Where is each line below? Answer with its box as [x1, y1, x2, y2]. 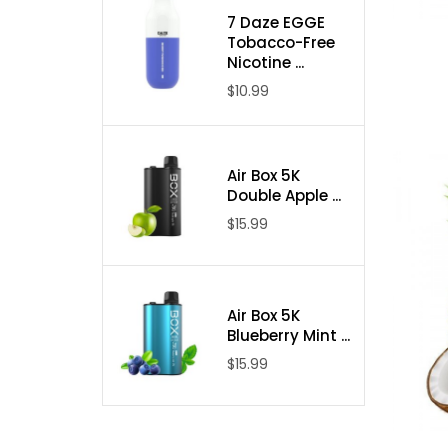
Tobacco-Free [226, 32, 335, 54]
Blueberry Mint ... [226, 325, 350, 347]
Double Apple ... [226, 185, 341, 207]
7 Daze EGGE [226, 12, 325, 34]
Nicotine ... [226, 52, 304, 74]
